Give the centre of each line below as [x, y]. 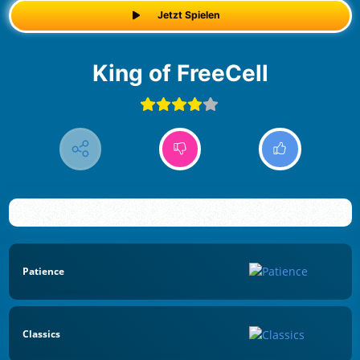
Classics [41, 334]
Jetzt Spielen [189, 15]
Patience [43, 271]
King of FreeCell [188, 73]
